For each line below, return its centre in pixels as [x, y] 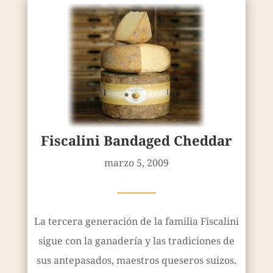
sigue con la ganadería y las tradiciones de [136, 240]
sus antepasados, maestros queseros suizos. [136, 260]
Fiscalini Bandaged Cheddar [136, 140]
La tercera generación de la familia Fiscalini [136, 221]
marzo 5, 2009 [136, 162]
